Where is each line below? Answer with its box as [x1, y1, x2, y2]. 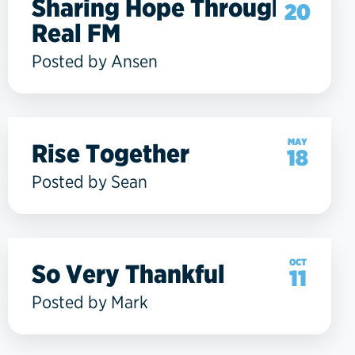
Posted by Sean [32, 170, 147, 192]
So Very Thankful [32, 258, 225, 289]
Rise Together [32, 137, 189, 169]
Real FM [32, 17, 120, 48]
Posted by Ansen [32, 50, 158, 71]
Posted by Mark [32, 291, 148, 312]
